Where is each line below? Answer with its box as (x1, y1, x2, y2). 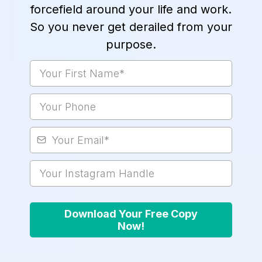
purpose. (106, 37, 156, 51)
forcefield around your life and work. (30, 2, 232, 16)
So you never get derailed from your (30, 19, 232, 34)
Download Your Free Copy (64, 207, 198, 220)
